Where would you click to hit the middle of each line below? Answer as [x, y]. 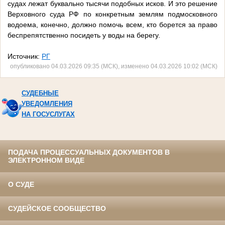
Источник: [25, 57]
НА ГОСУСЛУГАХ [48, 115]
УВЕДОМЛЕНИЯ [47, 104]
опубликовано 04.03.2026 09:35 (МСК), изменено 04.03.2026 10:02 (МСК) [114, 66]
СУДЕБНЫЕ [40, 93]
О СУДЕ [21, 185]
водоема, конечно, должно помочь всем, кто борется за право [113, 25]
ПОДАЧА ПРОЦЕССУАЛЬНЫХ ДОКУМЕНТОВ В [89, 152]
